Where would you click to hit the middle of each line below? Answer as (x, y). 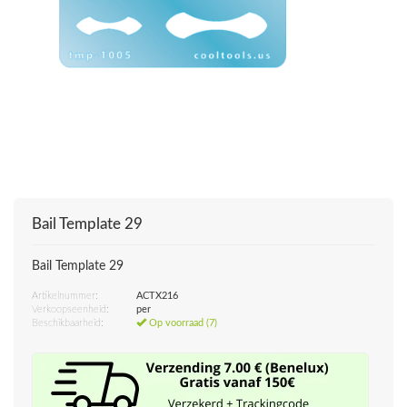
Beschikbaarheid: (68, 323)
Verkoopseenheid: (70, 309)
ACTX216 (157, 296)
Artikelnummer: (65, 296)
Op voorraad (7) (182, 323)
